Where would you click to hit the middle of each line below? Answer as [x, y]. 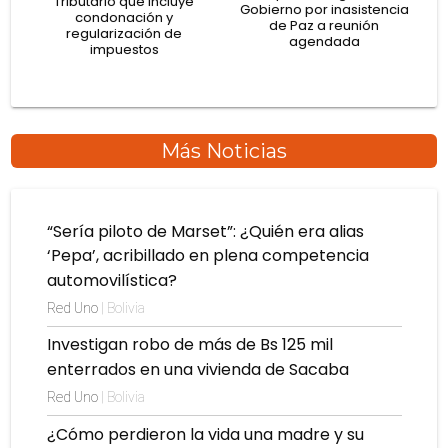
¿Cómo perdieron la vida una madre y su [205, 434]
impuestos [124, 49]
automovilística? [111, 280]
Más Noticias [224, 150]
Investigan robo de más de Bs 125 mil [189, 345]
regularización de [124, 33]
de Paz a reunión [324, 25]
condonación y [124, 17]
